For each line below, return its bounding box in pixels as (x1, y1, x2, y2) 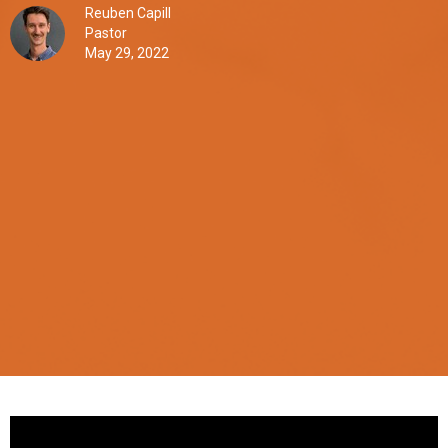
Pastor (85, 25, 127, 42)
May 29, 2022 (85, 45, 169, 62)
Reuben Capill (85, 5, 171, 22)
